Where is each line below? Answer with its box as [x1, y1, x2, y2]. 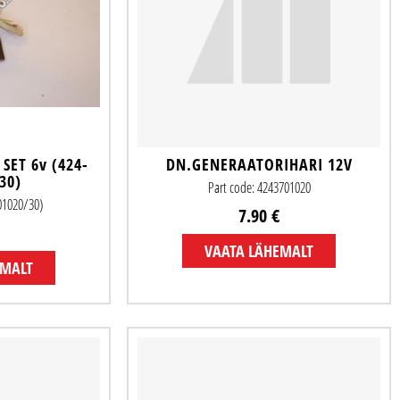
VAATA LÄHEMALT [204, 240, 314, 262]
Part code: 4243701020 [207, 178, 311, 198]
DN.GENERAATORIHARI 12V [165, 154, 353, 176]
